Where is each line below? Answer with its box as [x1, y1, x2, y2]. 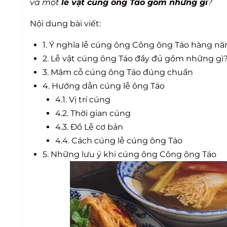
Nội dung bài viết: [30, 18, 101, 28]
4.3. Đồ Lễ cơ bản [55, 122, 123, 132]
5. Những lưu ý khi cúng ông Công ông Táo [43, 149, 216, 159]
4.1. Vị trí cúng [55, 94, 110, 104]
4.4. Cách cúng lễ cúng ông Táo [55, 135, 182, 145]
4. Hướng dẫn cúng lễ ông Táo [43, 81, 165, 91]
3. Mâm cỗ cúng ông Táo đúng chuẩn [43, 67, 193, 77]
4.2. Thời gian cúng [55, 108, 131, 118]
